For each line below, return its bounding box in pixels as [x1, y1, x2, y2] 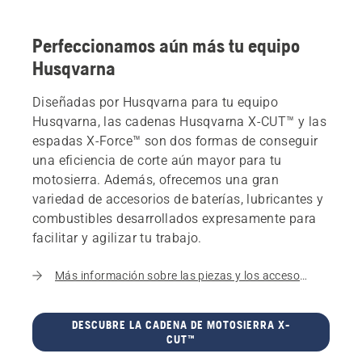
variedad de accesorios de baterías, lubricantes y [32, 192, 324, 208]
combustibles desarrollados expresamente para [32, 211, 317, 227]
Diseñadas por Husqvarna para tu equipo [32, 95, 279, 111]
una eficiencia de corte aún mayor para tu [32, 153, 282, 169]
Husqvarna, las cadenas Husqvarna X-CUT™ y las [32, 114, 326, 130]
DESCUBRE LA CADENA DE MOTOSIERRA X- [71, 318, 290, 332]
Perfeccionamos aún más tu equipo [32, 35, 300, 57]
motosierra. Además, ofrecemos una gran [32, 172, 280, 188]
